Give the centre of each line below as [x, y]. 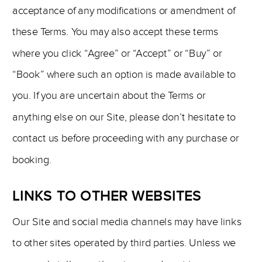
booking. [32, 160]
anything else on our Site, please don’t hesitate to [124, 117]
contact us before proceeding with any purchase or [126, 138]
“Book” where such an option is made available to [124, 75]
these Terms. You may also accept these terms [116, 32]
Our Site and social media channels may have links [127, 222]
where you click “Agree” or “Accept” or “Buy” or [117, 53]
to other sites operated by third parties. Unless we [124, 243]
